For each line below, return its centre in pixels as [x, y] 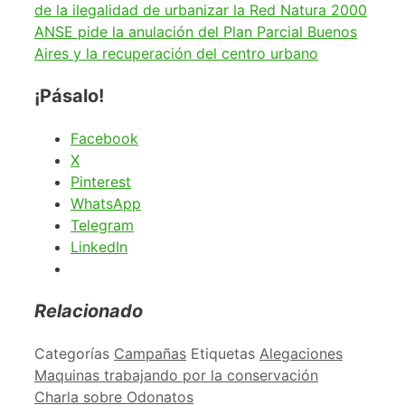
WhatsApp [106, 203]
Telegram [102, 225]
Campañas [150, 353]
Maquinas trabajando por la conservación [176, 375]
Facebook [104, 138]
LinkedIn [99, 246]
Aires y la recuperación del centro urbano [176, 53]
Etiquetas [225, 353]
